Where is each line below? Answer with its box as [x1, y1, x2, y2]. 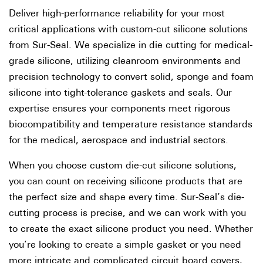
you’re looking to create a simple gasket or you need [9, 241, 241, 250]
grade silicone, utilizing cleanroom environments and [9, 57, 241, 66]
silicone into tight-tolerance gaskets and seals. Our [9, 89, 232, 98]
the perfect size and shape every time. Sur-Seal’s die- [9, 193, 244, 203]
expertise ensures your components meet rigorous [9, 104, 230, 114]
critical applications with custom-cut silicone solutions [9, 25, 248, 35]
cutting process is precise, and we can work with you [9, 209, 246, 218]
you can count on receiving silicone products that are [9, 177, 242, 187]
